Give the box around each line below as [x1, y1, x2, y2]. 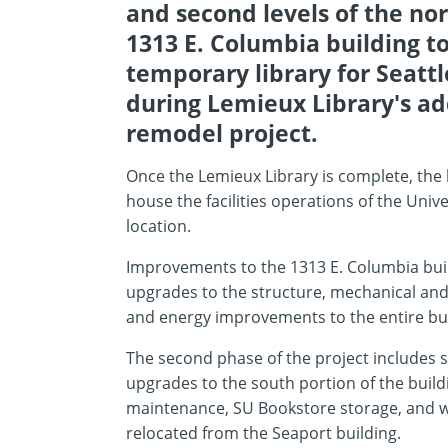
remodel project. [126, 117, 318, 150]
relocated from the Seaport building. [126, 422, 401, 445]
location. [126, 215, 191, 238]
